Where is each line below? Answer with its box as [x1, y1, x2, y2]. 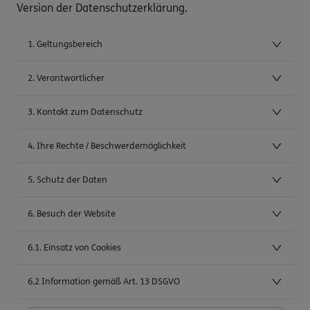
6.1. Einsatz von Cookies [28, 241, 121, 253]
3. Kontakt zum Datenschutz [28, 106, 143, 118]
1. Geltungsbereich [28, 38, 102, 50]
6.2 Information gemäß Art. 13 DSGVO [28, 275, 180, 287]
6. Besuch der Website [28, 208, 116, 219]
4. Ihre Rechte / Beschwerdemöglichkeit [28, 140, 186, 152]
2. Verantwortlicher [28, 72, 104, 84]
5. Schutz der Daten [28, 174, 107, 185]
